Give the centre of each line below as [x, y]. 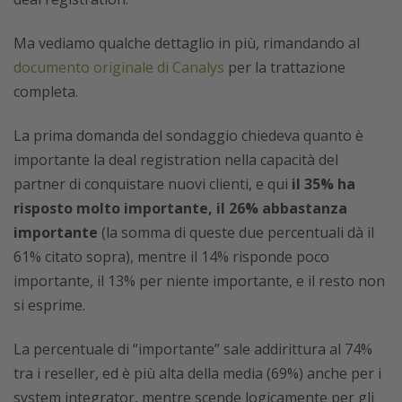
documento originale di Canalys [119, 67]
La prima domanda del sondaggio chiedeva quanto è [188, 135]
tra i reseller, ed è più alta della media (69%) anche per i [197, 373]
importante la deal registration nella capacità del [176, 160]
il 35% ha [323, 184]
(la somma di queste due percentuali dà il [236, 232]
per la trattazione [285, 67]
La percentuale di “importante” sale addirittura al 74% [193, 349]
